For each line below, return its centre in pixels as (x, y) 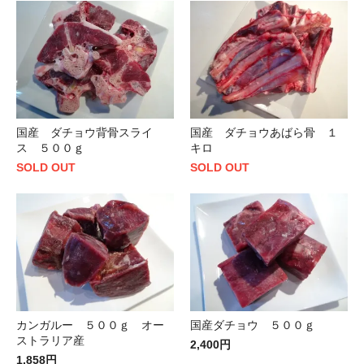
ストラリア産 (50, 341)
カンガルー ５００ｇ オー (90, 325)
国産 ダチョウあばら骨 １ (264, 133)
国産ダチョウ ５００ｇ (258, 325)
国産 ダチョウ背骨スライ (84, 133)
